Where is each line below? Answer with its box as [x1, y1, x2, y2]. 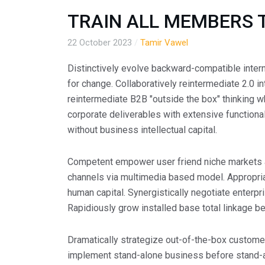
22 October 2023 [67, 37, 132, 49]
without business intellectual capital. [67, 124, 217, 136]
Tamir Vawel [140, 37, 188, 49]
